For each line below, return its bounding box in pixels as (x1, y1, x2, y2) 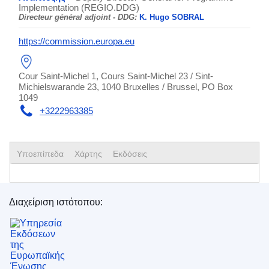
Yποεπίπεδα (17, 148, 64, 159)
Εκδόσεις (113, 148, 148, 159)
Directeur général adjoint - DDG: (19, 12, 137, 22)
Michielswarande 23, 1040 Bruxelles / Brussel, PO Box (19, 81, 233, 92)
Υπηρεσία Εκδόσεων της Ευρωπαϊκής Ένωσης (9, 209, 260, 223)
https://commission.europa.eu (19, 35, 134, 46)
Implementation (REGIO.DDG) (19, 2, 139, 13)
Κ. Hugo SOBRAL (139, 12, 204, 22)
